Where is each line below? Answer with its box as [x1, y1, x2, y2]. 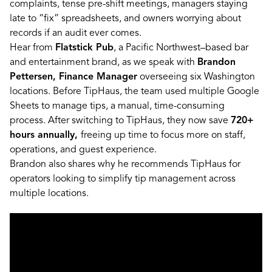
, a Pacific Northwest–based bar [114, 42, 248, 53]
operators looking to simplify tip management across [10, 174, 236, 184]
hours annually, [10, 130, 81, 140]
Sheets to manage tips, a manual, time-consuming [10, 101, 225, 111]
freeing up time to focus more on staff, [81, 130, 245, 140]
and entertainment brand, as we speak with [10, 57, 197, 67]
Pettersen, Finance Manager [10, 72, 137, 82]
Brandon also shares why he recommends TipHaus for [10, 159, 240, 169]
